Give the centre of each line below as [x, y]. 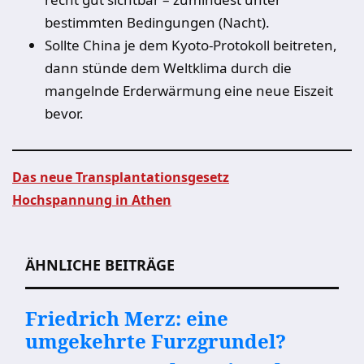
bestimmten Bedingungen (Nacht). [159, 22]
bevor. [64, 113]
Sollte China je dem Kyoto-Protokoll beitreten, [191, 45]
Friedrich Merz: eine [127, 318]
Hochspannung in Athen [92, 200]
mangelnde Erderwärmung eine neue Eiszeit [189, 91]
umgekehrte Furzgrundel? [156, 341]
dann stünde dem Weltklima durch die [168, 68]
